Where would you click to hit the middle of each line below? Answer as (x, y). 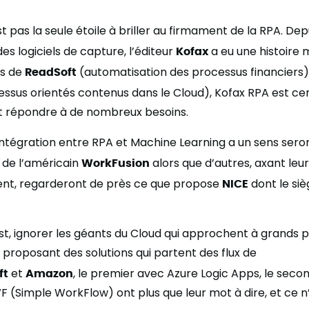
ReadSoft (51, 71)
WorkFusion (116, 162)
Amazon (49, 272)
